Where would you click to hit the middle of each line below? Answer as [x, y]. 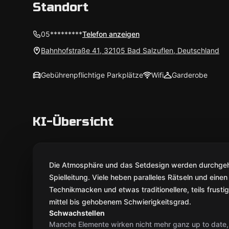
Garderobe [190, 75]
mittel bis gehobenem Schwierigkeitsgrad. [120, 202]
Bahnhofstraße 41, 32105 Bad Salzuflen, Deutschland [130, 50]
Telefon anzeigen [111, 34]
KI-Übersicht [73, 122]
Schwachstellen [77, 213]
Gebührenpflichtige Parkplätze [92, 75]
